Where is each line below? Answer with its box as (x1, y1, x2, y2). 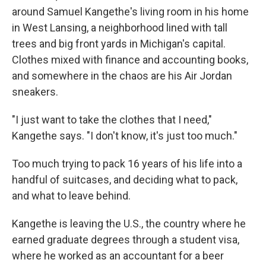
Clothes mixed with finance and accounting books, (12, 53, 248, 66)
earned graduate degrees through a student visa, (12, 233, 239, 246)
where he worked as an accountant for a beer (12, 249, 224, 262)
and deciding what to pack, (113, 173, 237, 186)
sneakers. (12, 85, 58, 98)
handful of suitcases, (12, 173, 111, 186)
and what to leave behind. (12, 189, 131, 202)
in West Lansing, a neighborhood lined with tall (12, 21, 227, 34)
